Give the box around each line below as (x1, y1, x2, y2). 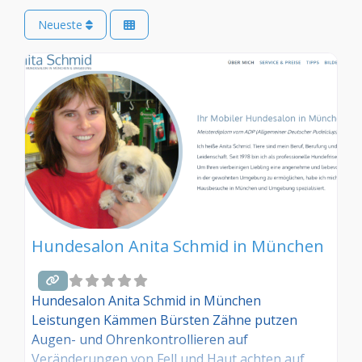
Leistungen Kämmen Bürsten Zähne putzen (32, 310, 297, 329)
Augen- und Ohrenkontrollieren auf (32, 330, 248, 348)
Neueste (38, 17, 86, 33)
